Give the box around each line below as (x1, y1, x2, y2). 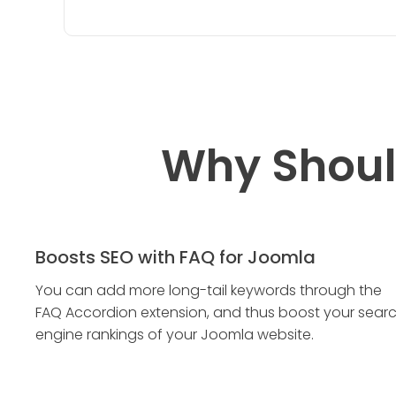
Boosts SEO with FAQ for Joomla (35, 245, 316, 270)
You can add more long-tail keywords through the (35, 280, 382, 301)
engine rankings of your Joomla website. (35, 324, 314, 345)
